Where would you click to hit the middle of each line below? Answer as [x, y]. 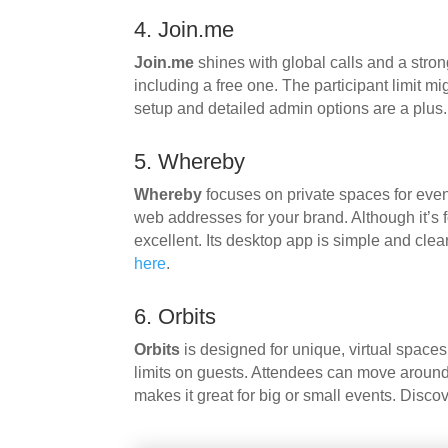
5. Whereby [190, 161]
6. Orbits [175, 316]
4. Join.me [184, 29]
